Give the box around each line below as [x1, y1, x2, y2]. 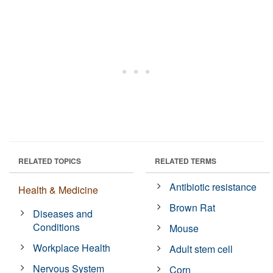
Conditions [33, 219, 80, 234]
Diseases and [33, 206, 93, 221]
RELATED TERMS [155, 155, 216, 166]
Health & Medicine [18, 182, 98, 197]
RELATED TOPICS [18, 155, 81, 166]
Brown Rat [169, 200, 216, 214]
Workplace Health [33, 240, 111, 255]
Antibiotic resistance [169, 179, 257, 194]
